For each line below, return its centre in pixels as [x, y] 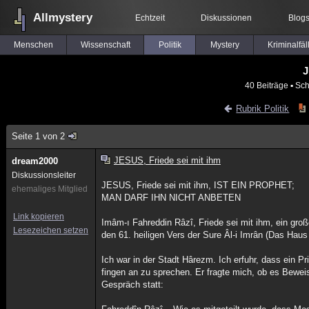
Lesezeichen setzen [51, 230]
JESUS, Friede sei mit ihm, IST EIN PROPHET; [198, 185]
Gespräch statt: [133, 285]
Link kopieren [39, 217]
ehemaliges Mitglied [50, 189]
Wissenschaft [105, 45]
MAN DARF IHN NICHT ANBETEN [171, 198]
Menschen [33, 45]
